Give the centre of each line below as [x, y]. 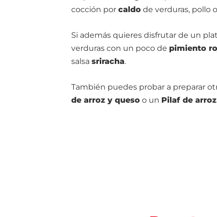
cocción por [95, 9]
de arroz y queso [106, 100]
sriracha [108, 61]
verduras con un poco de [120, 48]
